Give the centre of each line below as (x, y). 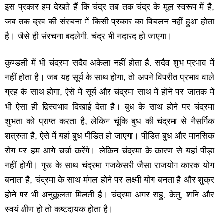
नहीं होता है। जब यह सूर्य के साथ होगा (64, 77)
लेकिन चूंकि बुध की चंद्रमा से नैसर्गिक (153, 121)
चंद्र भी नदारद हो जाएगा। (132, 36)
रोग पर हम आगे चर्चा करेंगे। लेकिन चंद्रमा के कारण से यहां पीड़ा (109, 151)
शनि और (200, 195)
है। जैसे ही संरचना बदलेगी (46, 36)
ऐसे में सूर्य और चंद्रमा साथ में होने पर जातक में (140, 92)
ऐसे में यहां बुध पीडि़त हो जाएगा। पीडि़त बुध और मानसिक (127, 136)
